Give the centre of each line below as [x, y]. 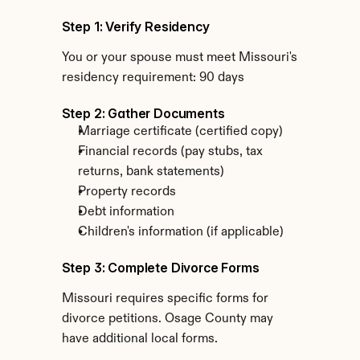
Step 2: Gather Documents [143, 113]
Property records [127, 192]
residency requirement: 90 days [153, 78]
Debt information [126, 212]
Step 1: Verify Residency [135, 27]
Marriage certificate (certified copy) [180, 132]
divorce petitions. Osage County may [167, 319]
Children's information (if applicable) [180, 232]
